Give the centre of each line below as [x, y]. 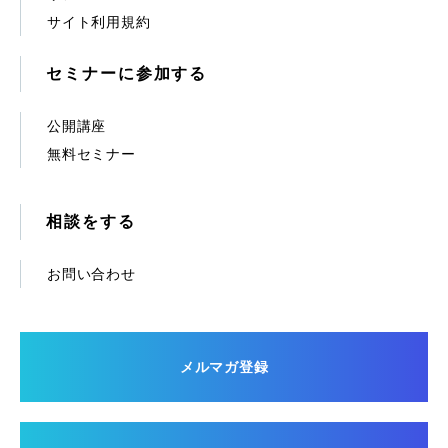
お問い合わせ [91, 273]
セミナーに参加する [127, 73]
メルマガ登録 [224, 366]
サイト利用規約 [99, 21]
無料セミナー [91, 153]
